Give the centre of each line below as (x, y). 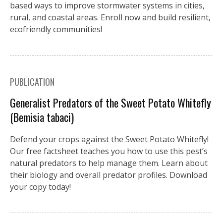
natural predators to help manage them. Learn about (109, 163)
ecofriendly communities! (56, 29)
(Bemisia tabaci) (42, 117)
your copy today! (40, 187)
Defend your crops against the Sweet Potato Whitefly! (109, 139)
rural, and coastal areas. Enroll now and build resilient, (110, 18)
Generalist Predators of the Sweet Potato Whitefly (111, 103)
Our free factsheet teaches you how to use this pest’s (109, 151)
